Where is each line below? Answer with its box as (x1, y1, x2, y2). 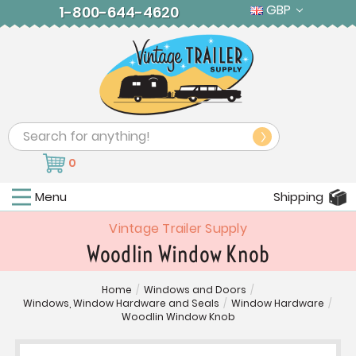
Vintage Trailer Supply (109, 219, 247, 238)
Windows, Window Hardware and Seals (23, 296, 219, 311)
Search (8, 123, 52, 142)
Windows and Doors (143, 283, 246, 297)
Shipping (273, 188, 323, 206)
